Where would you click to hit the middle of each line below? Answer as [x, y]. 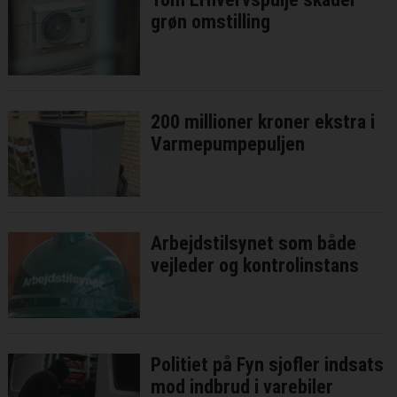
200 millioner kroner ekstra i [263, 121]
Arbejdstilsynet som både [254, 243]
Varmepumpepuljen [228, 144]
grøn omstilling [211, 22]
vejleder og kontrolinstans [255, 265]
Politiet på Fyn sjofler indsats [268, 364]
